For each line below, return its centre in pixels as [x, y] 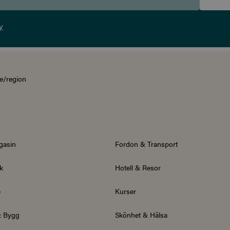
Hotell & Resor [138, 168]
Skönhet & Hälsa [141, 215]
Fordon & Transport [146, 144]
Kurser [126, 191]
